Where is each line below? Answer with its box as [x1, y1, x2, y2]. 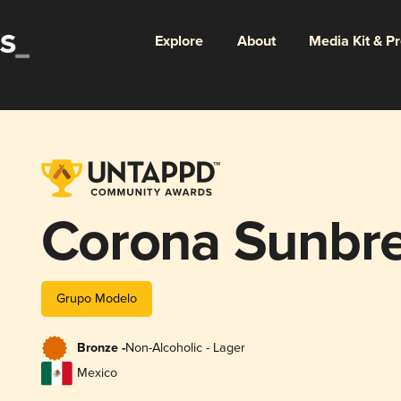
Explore [154, 31, 203, 51]
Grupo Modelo [55, 290, 137, 306]
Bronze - [76, 340, 125, 357]
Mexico [76, 365, 117, 381]
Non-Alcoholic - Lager [124, 340, 245, 356]
